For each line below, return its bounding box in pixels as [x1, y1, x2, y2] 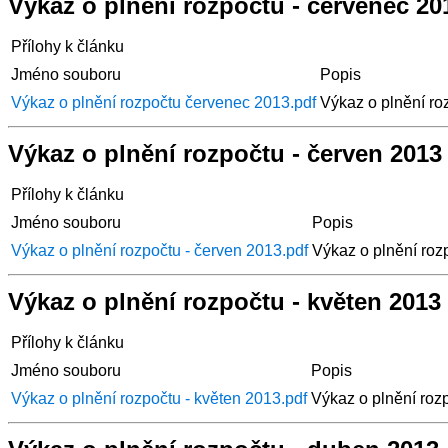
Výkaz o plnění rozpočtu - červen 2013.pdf [11, 241, 308, 259]
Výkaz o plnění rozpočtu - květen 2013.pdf [11, 389, 307, 407]
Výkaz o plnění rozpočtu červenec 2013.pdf [11, 93, 316, 111]
